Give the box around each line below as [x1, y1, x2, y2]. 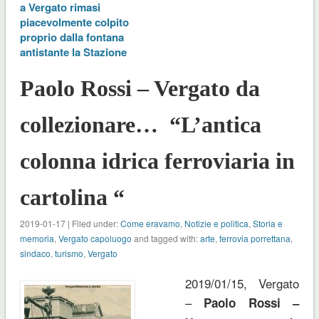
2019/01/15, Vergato [184, 273, 300, 292]
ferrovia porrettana [219, 231, 291, 244]
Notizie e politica [184, 216, 249, 229]
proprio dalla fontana [19, 28, 124, 45]
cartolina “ [19, 184, 125, 210]
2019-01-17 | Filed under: [19, 216, 120, 229]
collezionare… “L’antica [19, 111, 261, 137]
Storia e [252, 216, 283, 229]
